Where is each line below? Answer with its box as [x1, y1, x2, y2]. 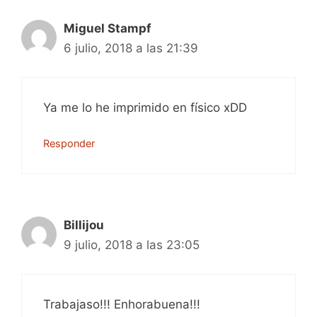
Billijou [64, 218, 104, 232]
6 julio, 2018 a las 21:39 [64, 41, 198, 55]
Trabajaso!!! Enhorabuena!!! [43, 296, 200, 311]
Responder [43, 137, 95, 149]
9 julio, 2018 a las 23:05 [64, 238, 200, 252]
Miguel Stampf [64, 21, 151, 35]
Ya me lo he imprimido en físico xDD [43, 100, 247, 115]
